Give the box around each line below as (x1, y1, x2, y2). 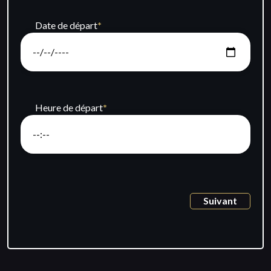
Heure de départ (35, 102, 103, 113)
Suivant (203, 195, 237, 206)
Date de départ (35, 19, 97, 31)
